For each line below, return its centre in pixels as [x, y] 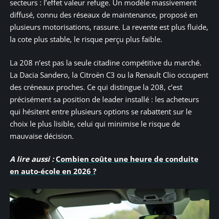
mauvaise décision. [42, 136]
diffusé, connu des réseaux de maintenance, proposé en [104, 15]
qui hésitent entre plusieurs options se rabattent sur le [101, 111]
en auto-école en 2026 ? [53, 171]
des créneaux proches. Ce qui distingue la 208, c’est [96, 87]
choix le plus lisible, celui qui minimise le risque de [95, 123]
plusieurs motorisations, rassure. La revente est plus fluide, [109, 27]
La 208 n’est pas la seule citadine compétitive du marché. [106, 62]
